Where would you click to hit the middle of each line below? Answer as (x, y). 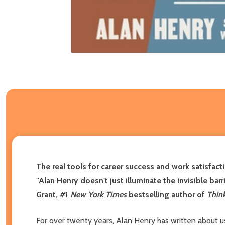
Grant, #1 (53, 194)
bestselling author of (167, 194)
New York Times (98, 194)
